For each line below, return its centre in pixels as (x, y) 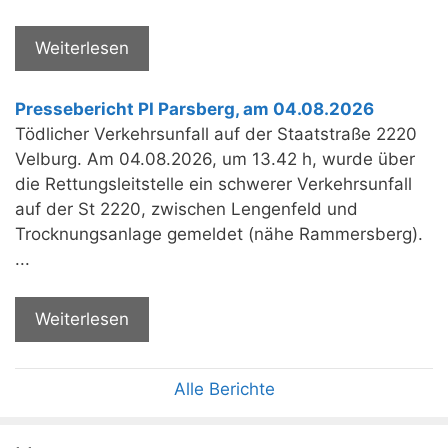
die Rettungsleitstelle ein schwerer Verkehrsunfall (213, 183)
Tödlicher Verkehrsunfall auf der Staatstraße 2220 (216, 133)
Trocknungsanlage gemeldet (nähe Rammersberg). (219, 233)
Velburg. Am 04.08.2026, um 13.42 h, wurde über (215, 158)
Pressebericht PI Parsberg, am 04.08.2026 (194, 108)
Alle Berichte (224, 388)
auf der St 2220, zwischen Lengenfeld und (186, 208)
